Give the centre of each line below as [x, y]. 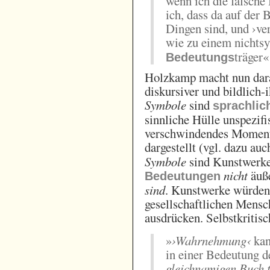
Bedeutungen [183, 176]
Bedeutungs [200, 58]
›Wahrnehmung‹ [212, 241]
